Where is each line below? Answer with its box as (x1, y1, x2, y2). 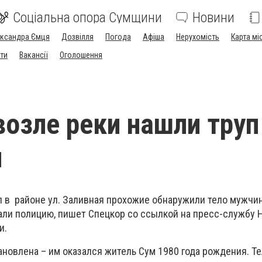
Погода (105, 32, 131, 42)
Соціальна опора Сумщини (13, 9, 162, 26)
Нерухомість (176, 32, 219, 42)
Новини (192, 9, 235, 26)
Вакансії (19, 50, 48, 60)
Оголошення (60, 50, 102, 60)
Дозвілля (61, 32, 94, 42)
